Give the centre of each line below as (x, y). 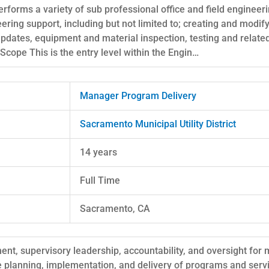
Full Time (100, 180)
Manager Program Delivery (138, 95)
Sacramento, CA (115, 208)
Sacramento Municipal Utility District (158, 124)
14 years (98, 152)
